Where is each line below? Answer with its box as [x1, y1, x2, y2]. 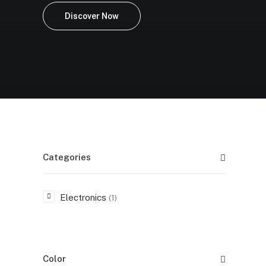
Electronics [60, 192, 106, 202]
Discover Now [65, 11, 119, 21]
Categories [43, 152, 91, 162]
